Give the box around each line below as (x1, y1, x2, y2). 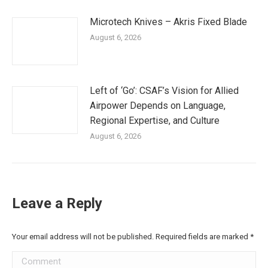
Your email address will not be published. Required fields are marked (12, 232, 250, 241)
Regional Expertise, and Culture (90, 114, 220, 126)
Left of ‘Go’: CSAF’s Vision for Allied (90, 84, 239, 96)
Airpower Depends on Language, (90, 99, 226, 111)
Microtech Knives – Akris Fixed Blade (90, 16, 247, 28)
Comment (12, 252, 52, 264)
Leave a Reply (12, 194, 102, 212)
